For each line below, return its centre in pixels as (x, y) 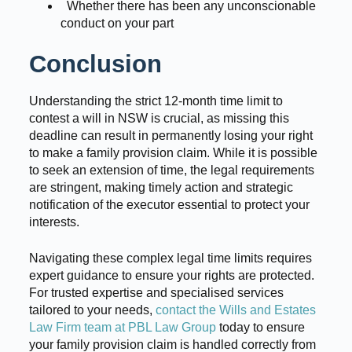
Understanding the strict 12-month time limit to (156, 101)
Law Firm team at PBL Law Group (122, 328)
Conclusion (95, 64)
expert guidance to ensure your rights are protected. (171, 276)
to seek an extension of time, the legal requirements (171, 170)
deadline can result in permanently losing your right (170, 136)
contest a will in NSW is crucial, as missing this (159, 119)
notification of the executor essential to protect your (169, 205)
